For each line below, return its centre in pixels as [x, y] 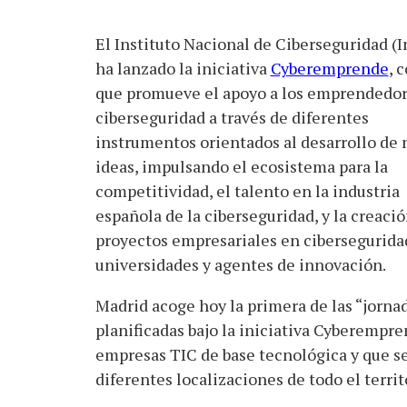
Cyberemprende [329, 68]
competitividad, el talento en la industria [247, 191]
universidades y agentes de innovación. [240, 264]
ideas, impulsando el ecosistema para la [241, 166]
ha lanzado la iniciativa [183, 68]
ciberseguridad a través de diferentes [232, 117]
